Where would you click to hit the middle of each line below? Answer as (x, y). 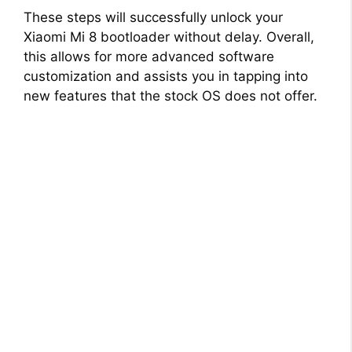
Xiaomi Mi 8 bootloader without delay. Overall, (169, 37)
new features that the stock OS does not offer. (170, 95)
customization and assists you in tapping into (166, 76)
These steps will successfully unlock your (153, 17)
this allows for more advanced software (149, 56)
